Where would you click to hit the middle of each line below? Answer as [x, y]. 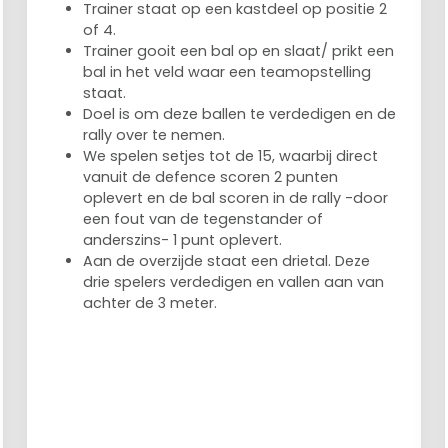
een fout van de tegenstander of [203, 218]
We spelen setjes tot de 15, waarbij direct [231, 155]
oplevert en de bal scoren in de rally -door [236, 197]
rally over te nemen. [156, 134]
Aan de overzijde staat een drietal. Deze [227, 260]
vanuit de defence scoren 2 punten [211, 176]
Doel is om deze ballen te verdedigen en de [240, 113]
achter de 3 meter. [150, 302]
